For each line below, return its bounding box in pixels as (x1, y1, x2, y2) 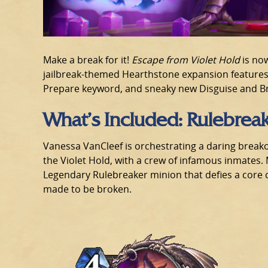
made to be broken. (43, 182, 132, 196)
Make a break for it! (43, 53, 132, 66)
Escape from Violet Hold (132, 53, 240, 66)
